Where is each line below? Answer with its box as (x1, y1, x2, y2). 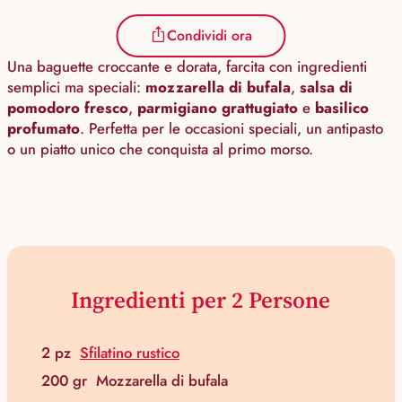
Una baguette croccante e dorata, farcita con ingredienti (7, 56, 367, 78)
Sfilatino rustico (80, 342, 179, 364)
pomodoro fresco (7, 97, 128, 119)
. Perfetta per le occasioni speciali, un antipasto (80, 118, 383, 140)
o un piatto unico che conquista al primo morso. (7, 138, 313, 161)
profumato (7, 118, 80, 140)
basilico (315, 97, 369, 119)
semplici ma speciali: (7, 76, 145, 99)
